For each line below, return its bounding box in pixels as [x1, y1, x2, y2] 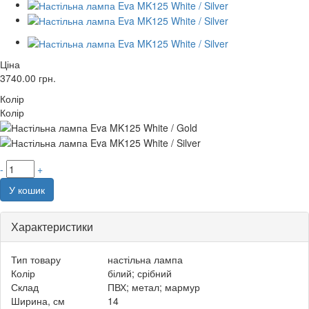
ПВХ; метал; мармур [108, 280, 200, 295]
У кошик [9, 183, 45, 197]
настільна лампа [108, 252, 183, 267]
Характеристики [11, 219, 93, 235]
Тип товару [11, 252, 61, 267]
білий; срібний [108, 266, 172, 281]
